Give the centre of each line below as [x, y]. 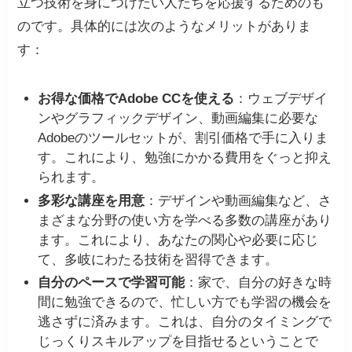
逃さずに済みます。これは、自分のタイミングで [184, 321]
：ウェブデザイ [280, 99]
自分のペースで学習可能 [111, 282]
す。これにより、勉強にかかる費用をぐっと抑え [184, 158]
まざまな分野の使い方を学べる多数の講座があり [184, 220]
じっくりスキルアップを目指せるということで [178, 341]
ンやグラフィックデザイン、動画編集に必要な [178, 119]
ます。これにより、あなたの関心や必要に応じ [178, 240]
